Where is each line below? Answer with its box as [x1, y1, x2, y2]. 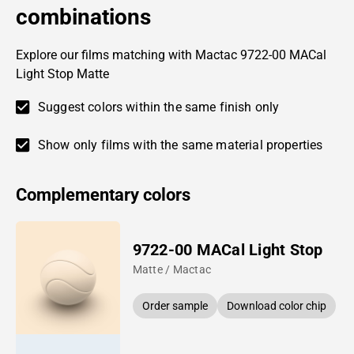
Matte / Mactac [132, 262, 212, 276]
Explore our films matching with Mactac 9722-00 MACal [16, 47, 326, 62]
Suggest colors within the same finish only [38, 99, 280, 115]
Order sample [141, 299, 208, 312]
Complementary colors [16, 184, 190, 205]
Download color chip [226, 299, 326, 312]
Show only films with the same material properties [38, 137, 323, 153]
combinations [16, 3, 151, 30]
